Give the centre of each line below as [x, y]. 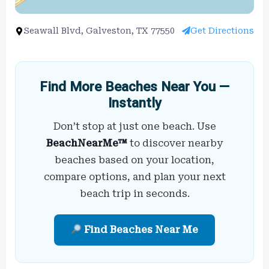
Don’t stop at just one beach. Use [134, 126]
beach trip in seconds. [134, 193]
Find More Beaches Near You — [134, 86]
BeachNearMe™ [87, 143]
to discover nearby [175, 143]
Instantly [134, 102]
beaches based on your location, [134, 160]
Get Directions [222, 30]
